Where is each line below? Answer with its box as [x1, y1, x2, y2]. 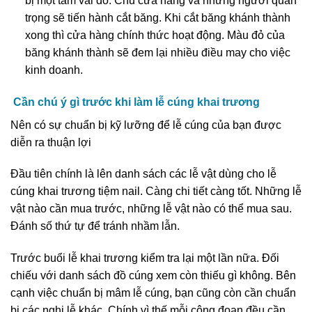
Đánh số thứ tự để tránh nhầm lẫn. [10, 220, 180, 233]
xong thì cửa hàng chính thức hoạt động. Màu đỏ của [24, 29, 285, 41]
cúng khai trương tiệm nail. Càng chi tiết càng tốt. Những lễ [10, 185, 302, 198]
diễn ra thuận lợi [10, 136, 91, 148]
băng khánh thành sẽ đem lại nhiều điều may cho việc [24, 46, 290, 58]
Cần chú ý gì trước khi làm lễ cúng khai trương [13, 95, 260, 108]
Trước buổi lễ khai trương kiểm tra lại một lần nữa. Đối [10, 252, 279, 265]
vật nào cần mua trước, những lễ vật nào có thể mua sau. [10, 203, 292, 215]
